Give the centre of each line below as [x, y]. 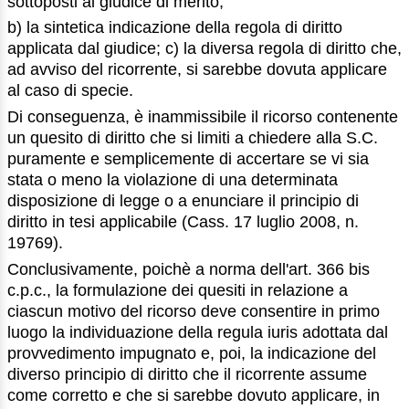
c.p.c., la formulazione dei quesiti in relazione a [178, 290]
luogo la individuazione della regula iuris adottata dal [198, 332]
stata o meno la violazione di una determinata [173, 180]
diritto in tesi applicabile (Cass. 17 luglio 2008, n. [183, 222]
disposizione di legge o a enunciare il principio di [183, 201]
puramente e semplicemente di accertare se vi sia [188, 159]
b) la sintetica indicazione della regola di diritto [175, 28]
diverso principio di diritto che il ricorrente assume [187, 374]
